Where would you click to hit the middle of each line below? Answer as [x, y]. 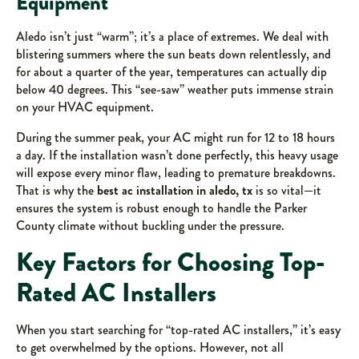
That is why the [56, 191]
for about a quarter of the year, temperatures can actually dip [171, 72]
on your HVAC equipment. [85, 107]
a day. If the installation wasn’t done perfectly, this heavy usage [177, 155]
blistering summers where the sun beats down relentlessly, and [173, 54]
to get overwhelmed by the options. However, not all [150, 348]
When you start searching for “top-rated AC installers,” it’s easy [178, 330]
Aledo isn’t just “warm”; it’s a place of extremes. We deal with [172, 37]
